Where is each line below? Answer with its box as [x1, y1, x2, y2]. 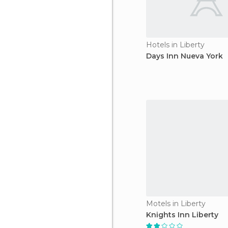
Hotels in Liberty [146, 40, 205, 49]
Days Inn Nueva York [146, 51, 223, 61]
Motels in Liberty [146, 199, 206, 208]
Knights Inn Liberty [146, 210, 218, 219]
